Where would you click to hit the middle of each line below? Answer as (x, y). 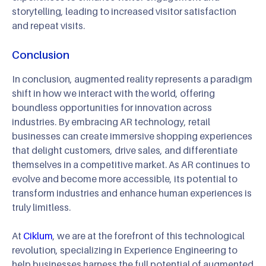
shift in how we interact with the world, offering (113, 94)
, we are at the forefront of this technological (149, 236)
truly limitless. (41, 208)
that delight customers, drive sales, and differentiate (125, 151)
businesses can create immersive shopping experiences (132, 136)
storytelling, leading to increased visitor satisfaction (124, 12)
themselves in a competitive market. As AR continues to (131, 165)
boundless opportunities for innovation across (112, 108)
